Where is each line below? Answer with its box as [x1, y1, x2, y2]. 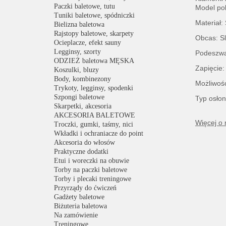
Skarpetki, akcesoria [54, 102, 111, 110]
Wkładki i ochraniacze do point [54, 130, 143, 137]
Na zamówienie [54, 211, 98, 219]
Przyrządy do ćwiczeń [54, 184, 117, 192]
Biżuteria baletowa [54, 202, 107, 210]
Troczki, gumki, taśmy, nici [54, 121, 133, 128]
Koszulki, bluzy [54, 66, 99, 74]
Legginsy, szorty [54, 48, 101, 55]
